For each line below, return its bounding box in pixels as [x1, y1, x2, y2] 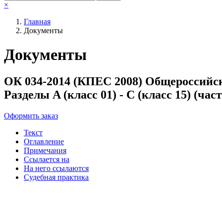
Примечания [24, 146, 66, 155]
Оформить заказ [4, 111, 58, 120]
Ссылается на [24, 155, 69, 164]
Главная [24, 17, 51, 26]
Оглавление [24, 137, 64, 146]
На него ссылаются [24, 164, 89, 172]
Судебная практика [24, 172, 89, 181]
